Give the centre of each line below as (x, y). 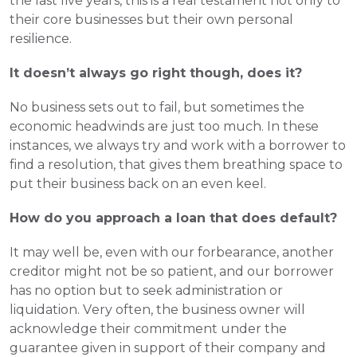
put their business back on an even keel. (138, 184)
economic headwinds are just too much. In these (164, 126)
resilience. (41, 39)
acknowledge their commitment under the (148, 329)
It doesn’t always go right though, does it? (156, 73)
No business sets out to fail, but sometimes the (157, 107)
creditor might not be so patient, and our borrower (172, 271)
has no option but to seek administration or (146, 290)
